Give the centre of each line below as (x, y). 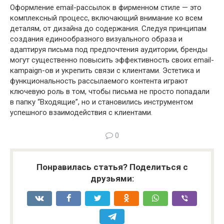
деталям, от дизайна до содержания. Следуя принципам (108, 28)
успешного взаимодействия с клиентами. (81, 112)
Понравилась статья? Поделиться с (112, 167)
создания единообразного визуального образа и (96, 39)
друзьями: (112, 178)
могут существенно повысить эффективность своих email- (112, 60)
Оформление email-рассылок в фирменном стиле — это (106, 7)
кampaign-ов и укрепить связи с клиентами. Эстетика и (105, 70)
